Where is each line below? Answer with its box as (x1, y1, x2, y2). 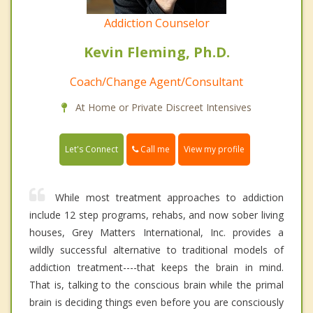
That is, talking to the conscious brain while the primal (29, 278, 284, 292)
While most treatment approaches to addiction (55, 191, 284, 205)
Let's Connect (65, 143, 118, 156)
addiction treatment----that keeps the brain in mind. (29, 261, 284, 275)
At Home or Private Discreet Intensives (73, 101, 252, 115)
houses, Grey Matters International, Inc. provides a (29, 226, 284, 240)
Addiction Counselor (103, 15, 210, 31)
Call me (138, 143, 170, 156)
